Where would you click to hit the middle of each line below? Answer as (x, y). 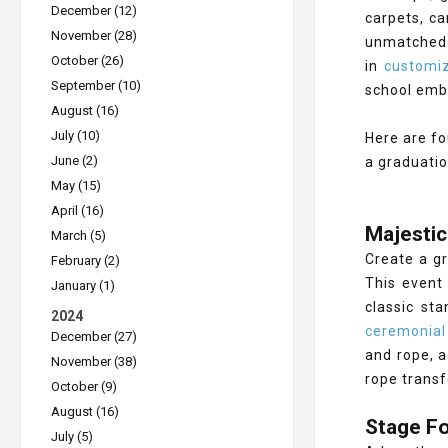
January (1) (83, 285)
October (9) (84, 386)
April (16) (77, 210)
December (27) (94, 336)
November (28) (94, 35)
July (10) (75, 135)
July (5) (72, 436)
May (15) (76, 185)
